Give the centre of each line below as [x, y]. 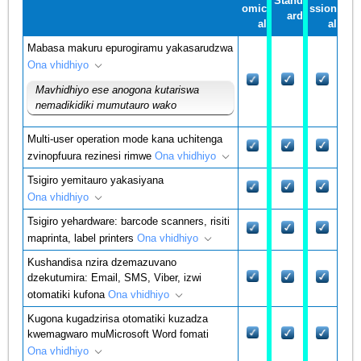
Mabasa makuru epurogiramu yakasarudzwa [131, 48]
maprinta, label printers [83, 238]
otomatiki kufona [68, 294]
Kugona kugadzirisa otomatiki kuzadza [118, 318]
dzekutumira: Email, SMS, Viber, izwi [115, 277]
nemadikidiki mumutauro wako [106, 105]
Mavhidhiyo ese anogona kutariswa [118, 89]
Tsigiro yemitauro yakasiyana [96, 180]
